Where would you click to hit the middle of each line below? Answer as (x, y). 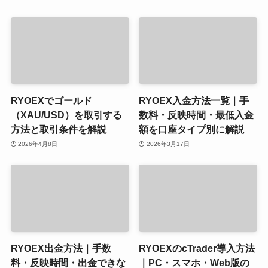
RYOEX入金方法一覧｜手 (194, 101)
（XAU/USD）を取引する (66, 115)
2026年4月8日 (38, 144)
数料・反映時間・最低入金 (197, 115)
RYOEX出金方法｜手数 (61, 248)
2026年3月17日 (168, 144)
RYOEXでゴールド (51, 101)
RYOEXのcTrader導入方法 (197, 248)
